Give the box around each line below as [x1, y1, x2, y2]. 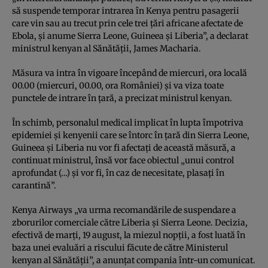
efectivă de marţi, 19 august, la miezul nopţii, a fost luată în [12, 229, 245, 240]
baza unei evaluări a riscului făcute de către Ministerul [12, 242, 228, 253]
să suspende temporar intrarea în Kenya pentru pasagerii [12, 5, 239, 16]
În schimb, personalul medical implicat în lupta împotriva [12, 117, 243, 128]
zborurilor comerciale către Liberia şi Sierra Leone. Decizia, [12, 217, 248, 228]
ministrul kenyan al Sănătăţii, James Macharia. [12, 42, 201, 54]
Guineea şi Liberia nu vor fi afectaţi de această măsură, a [12, 142, 236, 153]
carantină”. [12, 179, 56, 191]
